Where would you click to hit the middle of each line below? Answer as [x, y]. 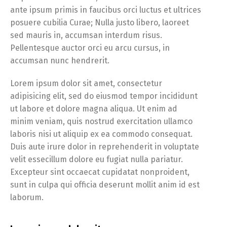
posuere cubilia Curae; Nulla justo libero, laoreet [100, 23]
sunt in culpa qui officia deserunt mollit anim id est [105, 185]
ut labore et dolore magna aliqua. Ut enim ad [94, 109]
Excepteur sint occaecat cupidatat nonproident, [100, 172]
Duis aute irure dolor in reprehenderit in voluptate [105, 147]
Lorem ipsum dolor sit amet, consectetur [86, 84]
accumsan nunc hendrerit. [60, 61]
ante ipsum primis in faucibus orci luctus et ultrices [106, 10]
